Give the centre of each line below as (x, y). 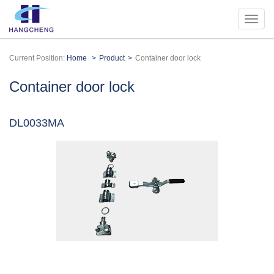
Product (112, 58)
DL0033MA (37, 123)
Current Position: (38, 58)
